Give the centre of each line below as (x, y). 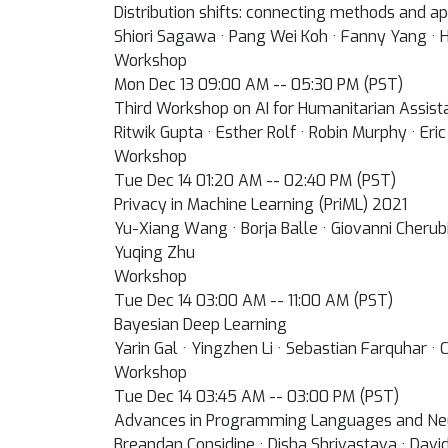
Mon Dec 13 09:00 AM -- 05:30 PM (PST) (258, 84)
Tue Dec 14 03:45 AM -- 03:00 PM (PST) (256, 396)
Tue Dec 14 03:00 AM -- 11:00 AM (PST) (253, 300)
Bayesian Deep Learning (200, 324)
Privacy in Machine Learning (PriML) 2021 (260, 204)
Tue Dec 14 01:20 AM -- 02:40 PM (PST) (255, 180)
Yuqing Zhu (154, 252)
